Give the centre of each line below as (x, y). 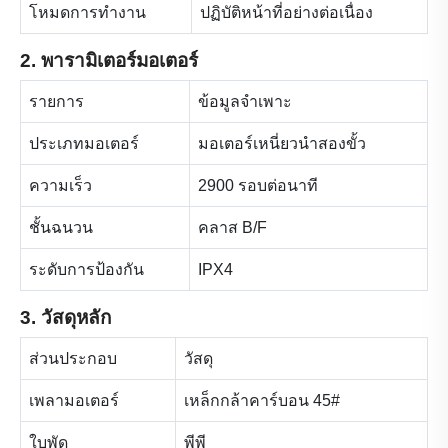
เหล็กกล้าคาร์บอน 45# (262, 400)
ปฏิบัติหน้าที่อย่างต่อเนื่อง (286, 12)
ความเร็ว (60, 185)
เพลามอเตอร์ (74, 400)
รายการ (56, 101)
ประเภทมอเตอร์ (84, 143)
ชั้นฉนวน (61, 227)
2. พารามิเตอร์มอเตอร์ (109, 60)
